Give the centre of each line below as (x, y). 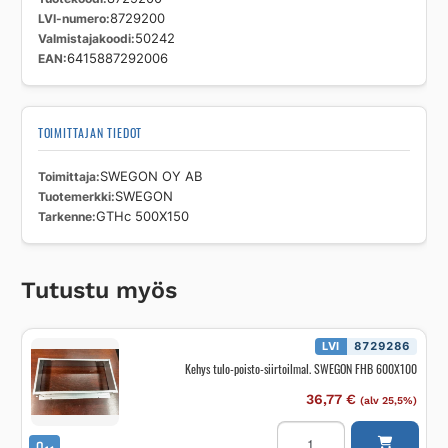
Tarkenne (64, 217)
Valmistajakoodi (84, 39)
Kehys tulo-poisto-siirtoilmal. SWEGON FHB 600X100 (300, 369)
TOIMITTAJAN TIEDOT (90, 133)
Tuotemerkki (74, 197)
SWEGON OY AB (150, 177)
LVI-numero (71, 19)
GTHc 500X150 (142, 217)
